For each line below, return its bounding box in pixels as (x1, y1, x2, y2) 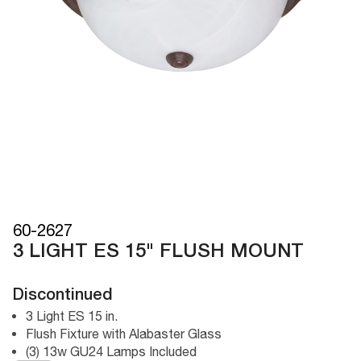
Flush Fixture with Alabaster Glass (26, 326, 222, 341)
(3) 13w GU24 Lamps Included (26, 343, 197, 359)
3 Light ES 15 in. (26, 308, 118, 323)
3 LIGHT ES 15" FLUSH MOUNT (13, 243, 304, 261)
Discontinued (13, 288, 113, 303)
